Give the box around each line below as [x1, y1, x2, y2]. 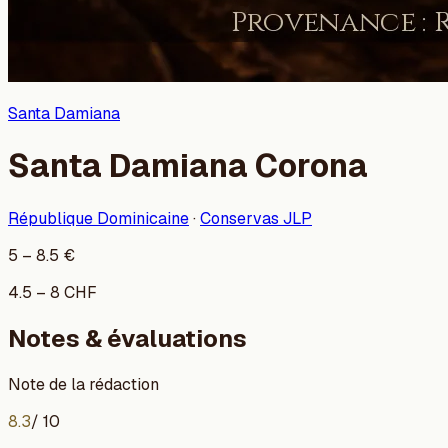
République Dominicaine [8, 207, 189, 229]
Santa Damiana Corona [8, 145, 368, 187]
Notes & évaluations [8, 322, 247, 354]
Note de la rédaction [8, 373, 159, 395]
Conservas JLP [200, 207, 312, 229]
